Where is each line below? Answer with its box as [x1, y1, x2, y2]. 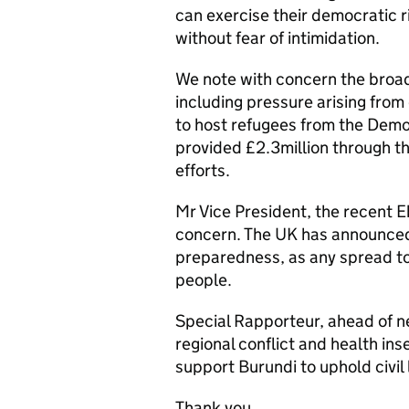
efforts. [175, 160, 230, 181]
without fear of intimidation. [175, 27, 380, 48]
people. [175, 269, 232, 290]
